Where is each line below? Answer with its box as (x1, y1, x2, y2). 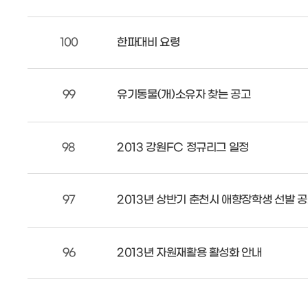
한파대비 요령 (117, 36, 180, 49)
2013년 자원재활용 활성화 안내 (117, 246, 262, 259)
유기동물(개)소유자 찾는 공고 (117, 88, 251, 101)
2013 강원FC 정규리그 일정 (117, 141, 250, 154)
